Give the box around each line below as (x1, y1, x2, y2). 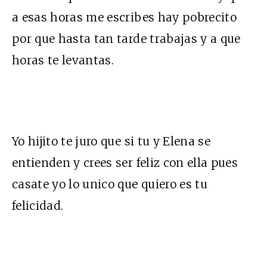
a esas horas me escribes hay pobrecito (12, 10, 237, 24)
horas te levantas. (12, 52, 114, 67)
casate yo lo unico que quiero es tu (12, 176, 207, 191)
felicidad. (12, 198, 64, 213)
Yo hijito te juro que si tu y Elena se (12, 133, 210, 148)
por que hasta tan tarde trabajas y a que (12, 31, 241, 46)
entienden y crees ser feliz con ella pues (12, 155, 238, 170)
